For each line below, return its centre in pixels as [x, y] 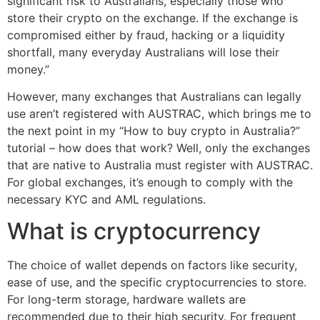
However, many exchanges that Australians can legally [154, 96]
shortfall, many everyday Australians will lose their [143, 52]
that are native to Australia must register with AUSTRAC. [160, 165]
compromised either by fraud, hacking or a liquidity [146, 35]
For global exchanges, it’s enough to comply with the [150, 182]
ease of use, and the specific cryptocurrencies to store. [157, 282]
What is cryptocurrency [134, 231]
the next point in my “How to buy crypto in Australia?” [154, 130]
